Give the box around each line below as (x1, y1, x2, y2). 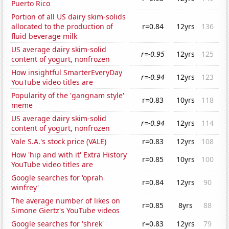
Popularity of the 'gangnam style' (11, 90, 125, 101)
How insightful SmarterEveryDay (11, 67, 123, 78)
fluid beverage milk (11, 31, 78, 41)
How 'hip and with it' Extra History (11, 150, 127, 160)
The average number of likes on (11, 196, 121, 206)
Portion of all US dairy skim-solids (11, 12, 126, 22)
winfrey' (11, 182, 39, 193)
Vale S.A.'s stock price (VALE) (11, 136, 107, 147)
